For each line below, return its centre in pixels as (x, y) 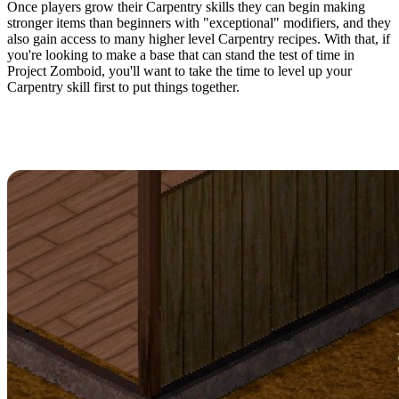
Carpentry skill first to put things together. (123, 87)
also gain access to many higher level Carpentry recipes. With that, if (199, 39)
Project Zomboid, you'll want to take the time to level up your (179, 71)
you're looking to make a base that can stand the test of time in (181, 55)
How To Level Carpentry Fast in (180, 127)
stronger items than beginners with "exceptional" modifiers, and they (199, 23)
